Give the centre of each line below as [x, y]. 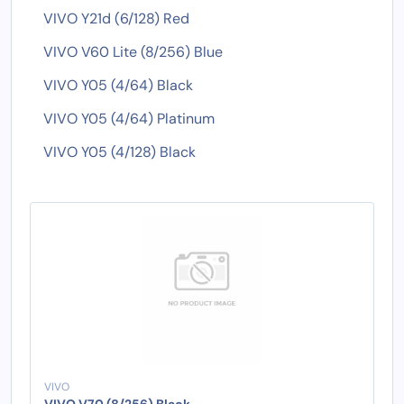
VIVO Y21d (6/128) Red [116, 18]
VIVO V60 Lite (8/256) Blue [133, 51]
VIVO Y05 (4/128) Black [119, 151]
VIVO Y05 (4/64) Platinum [129, 118]
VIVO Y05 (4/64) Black [118, 85]
